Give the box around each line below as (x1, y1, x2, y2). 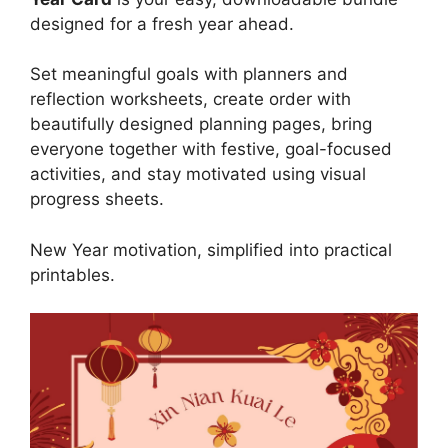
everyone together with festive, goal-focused (30, 139, 392, 159)
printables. (30, 264, 115, 285)
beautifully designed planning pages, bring (30, 114, 372, 134)
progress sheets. (30, 189, 164, 209)
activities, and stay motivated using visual (30, 164, 366, 184)
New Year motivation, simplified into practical (30, 239, 392, 260)
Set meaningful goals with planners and (30, 64, 348, 84)
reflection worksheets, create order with (30, 89, 351, 109)
